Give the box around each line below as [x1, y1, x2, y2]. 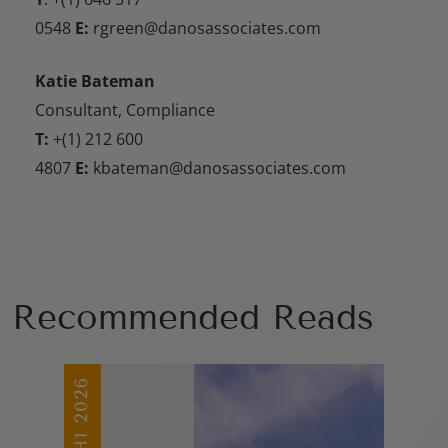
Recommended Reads [12, 295, 374, 338]
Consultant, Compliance [35, 98, 215, 121]
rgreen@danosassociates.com [89, 16, 321, 39]
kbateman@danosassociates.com [89, 156, 346, 179]
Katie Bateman [35, 69, 155, 92]
